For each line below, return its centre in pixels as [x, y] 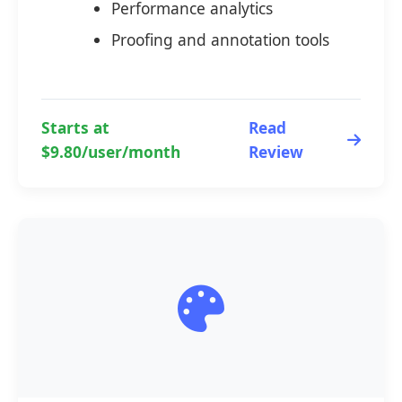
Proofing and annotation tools [220, 40]
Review [275, 151]
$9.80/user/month [110, 151]
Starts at [75, 127]
